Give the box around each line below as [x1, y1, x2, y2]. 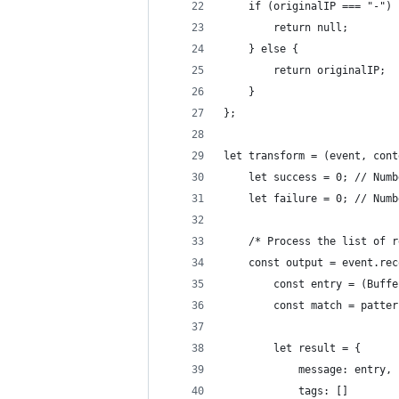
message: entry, [224, 363, 392, 376]
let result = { [224, 342, 361, 354]
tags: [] [224, 385, 348, 397]
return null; [224, 21, 348, 34]
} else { [224, 43, 298, 55]
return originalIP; [224, 64, 386, 77]
